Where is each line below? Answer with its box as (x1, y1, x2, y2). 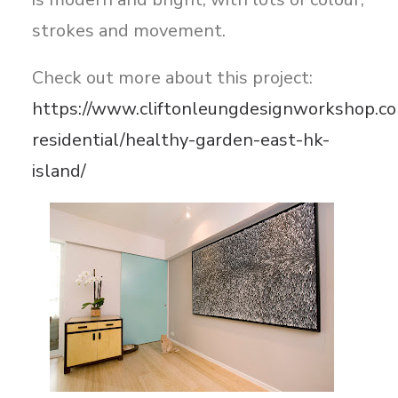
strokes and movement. (32, 19, 226, 43)
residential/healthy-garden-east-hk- (32, 128, 330, 152)
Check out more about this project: (32, 66, 313, 90)
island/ (32, 159, 86, 183)
